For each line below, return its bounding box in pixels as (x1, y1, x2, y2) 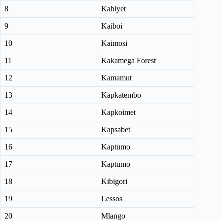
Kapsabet (101, 125, 130, 134)
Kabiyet (101, 4, 126, 13)
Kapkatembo (101, 91, 141, 100)
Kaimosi (101, 39, 127, 48)
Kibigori (101, 177, 127, 186)
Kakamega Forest (101, 56, 156, 65)
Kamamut (101, 74, 132, 82)
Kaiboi (101, 22, 122, 31)
